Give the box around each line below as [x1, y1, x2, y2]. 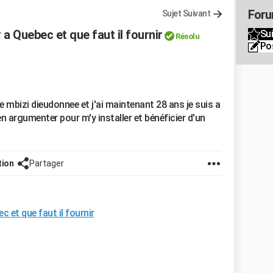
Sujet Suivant [161, 9, 210, 18]
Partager [29, 158, 64, 168]
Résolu [175, 32, 199, 41]
